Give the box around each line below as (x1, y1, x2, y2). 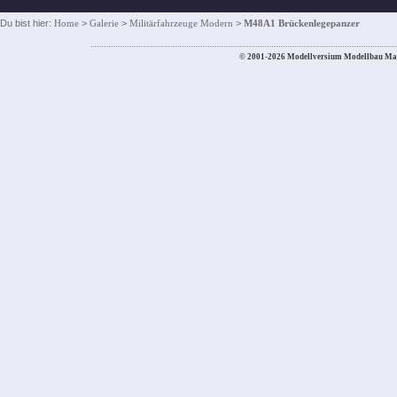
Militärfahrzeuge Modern (129, 17, 233, 28)
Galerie (90, 17, 119, 28)
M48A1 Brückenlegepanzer (244, 17, 360, 28)
